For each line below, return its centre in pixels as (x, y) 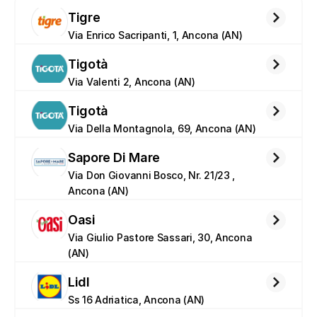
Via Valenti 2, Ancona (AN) (132, 82)
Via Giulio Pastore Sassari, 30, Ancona (160, 237)
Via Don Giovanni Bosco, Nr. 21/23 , (152, 175)
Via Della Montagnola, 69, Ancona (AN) (162, 128)
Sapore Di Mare (114, 157)
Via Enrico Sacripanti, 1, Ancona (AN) (155, 35)
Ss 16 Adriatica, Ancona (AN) (137, 300)
